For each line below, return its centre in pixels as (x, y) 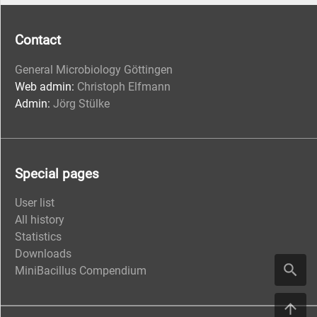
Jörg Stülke (81, 103)
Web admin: (46, 86)
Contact (38, 41)
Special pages (57, 174)
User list (35, 203)
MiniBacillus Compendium (81, 271)
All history (40, 220)
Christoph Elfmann (124, 86)
